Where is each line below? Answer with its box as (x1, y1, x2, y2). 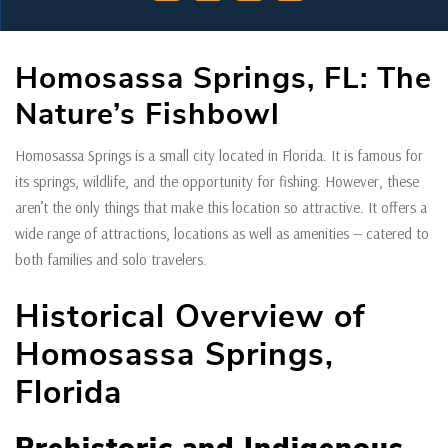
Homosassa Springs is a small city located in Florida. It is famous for (15, 146, 423, 165)
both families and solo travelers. (15, 250, 211, 269)
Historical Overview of (15, 295, 365, 338)
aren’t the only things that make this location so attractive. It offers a (15, 198, 427, 217)
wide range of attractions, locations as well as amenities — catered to (15, 224, 429, 243)
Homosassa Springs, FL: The (15, 58, 432, 99)
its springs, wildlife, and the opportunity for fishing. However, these (15, 172, 419, 191)
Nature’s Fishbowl (15, 94, 280, 135)
